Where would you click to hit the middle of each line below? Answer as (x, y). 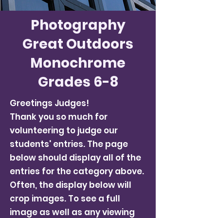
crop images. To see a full (65, 199)
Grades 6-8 (78, 82)
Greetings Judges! (49, 103)
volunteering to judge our (64, 130)
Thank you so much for (59, 117)
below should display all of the (75, 158)
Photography (78, 25)
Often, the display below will (71, 185)
